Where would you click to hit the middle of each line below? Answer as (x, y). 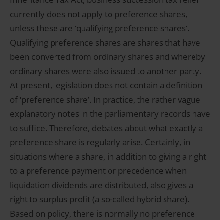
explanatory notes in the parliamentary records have (110, 114)
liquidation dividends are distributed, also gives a (101, 185)
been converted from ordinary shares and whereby (108, 57)
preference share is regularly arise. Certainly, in (100, 142)
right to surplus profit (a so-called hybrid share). (99, 199)
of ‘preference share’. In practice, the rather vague (105, 100)
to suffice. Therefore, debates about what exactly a (106, 128)
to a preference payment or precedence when (98, 171)
